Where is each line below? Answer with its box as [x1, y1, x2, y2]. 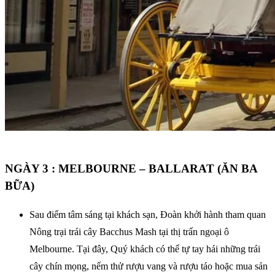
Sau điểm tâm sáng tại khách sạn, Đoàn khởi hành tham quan [29, 209, 266, 220]
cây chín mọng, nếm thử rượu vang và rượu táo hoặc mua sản [29, 260, 268, 271]
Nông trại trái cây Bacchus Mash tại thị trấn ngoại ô [29, 226, 229, 237]
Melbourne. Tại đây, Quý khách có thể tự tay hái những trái [29, 243, 260, 254]
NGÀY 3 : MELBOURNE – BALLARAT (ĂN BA [5, 161, 257, 175]
